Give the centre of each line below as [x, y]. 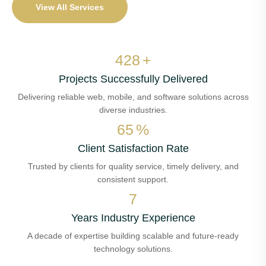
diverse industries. [133, 110]
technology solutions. [133, 249]
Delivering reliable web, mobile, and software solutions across [133, 97]
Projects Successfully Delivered [133, 79]
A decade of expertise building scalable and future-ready [133, 236]
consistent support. [133, 180]
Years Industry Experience [133, 218]
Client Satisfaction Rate [133, 149]
